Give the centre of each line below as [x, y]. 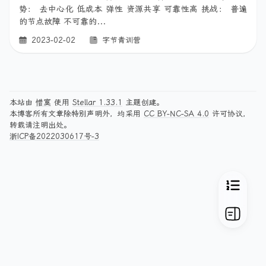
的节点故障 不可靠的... [62, 21]
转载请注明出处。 [40, 125]
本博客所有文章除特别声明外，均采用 [77, 114]
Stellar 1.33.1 [97, 102]
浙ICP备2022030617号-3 [54, 136]
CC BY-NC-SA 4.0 [176, 114]
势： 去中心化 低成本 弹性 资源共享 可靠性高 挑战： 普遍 [133, 9]
